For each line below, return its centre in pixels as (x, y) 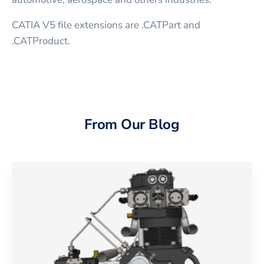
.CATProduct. (41, 41)
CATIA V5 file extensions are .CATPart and (106, 25)
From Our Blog (132, 124)
